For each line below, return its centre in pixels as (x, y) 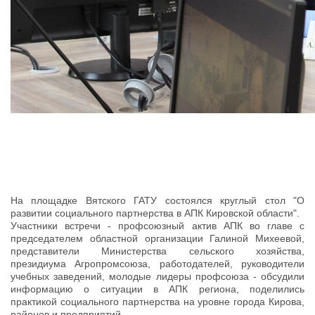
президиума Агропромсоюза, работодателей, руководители (157, 263)
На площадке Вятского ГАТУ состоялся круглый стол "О (157, 200)
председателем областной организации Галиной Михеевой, (157, 238)
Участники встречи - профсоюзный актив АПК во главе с (157, 225)
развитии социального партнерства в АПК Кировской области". (155, 213)
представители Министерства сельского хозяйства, (157, 251)
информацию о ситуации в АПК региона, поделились (157, 289)
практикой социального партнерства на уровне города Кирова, (157, 301)
